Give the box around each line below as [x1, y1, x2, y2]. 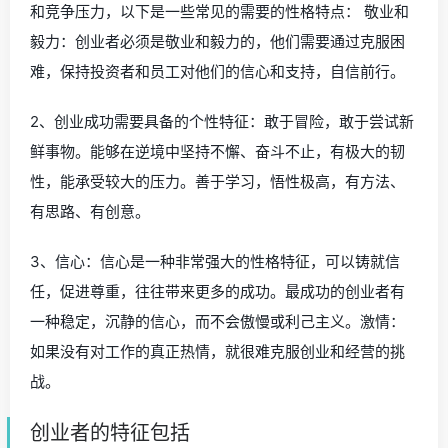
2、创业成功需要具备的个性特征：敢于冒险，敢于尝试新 [30, 111, 414, 131]
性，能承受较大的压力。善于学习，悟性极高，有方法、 [30, 171, 405, 191]
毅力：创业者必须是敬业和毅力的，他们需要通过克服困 [30, 31, 405, 51]
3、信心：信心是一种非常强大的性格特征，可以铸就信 [30, 251, 400, 271]
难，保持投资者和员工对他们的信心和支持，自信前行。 [30, 61, 405, 81]
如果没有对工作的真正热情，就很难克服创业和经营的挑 [30, 341, 405, 361]
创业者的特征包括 [30, 420, 190, 445]
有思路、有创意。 [30, 201, 150, 221]
